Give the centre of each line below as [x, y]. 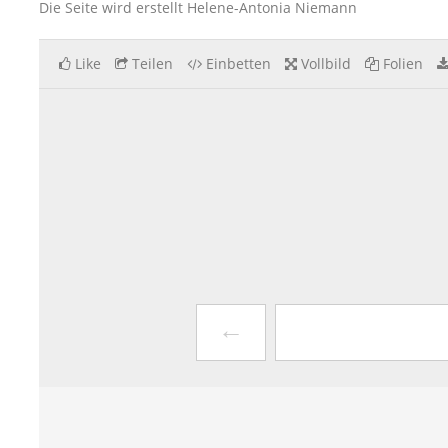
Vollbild [326, 63]
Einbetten [238, 63]
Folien [403, 63]
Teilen [152, 63]
